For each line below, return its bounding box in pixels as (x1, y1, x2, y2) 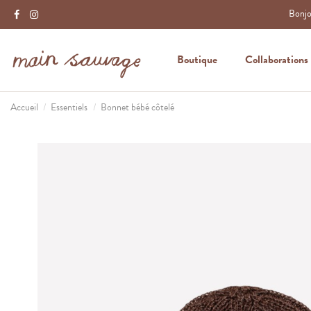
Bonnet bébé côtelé (100, 99, 174, 115)
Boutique (177, 51, 217, 69)
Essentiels (51, 99, 88, 115)
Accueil (10, 99, 38, 115)
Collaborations (245, 51, 308, 69)
